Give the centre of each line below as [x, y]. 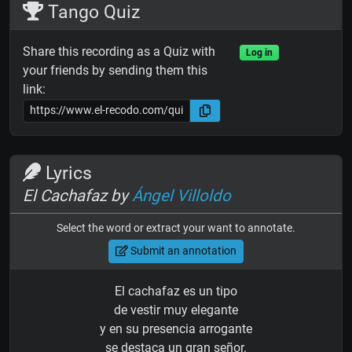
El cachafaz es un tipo [176, 291]
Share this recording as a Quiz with [119, 51]
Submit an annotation [182, 251]
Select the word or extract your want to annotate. [176, 227]
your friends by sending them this [115, 70]
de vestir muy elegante [176, 310]
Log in [259, 52]
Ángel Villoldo [181, 195]
